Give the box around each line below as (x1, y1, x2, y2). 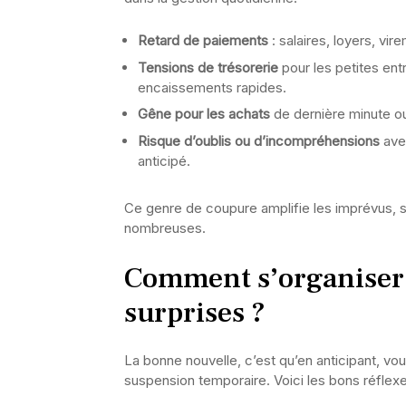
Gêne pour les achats (138, 105, 270, 122)
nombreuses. (124, 218, 206, 237)
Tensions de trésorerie (138, 58, 278, 76)
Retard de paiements (138, 32, 268, 49)
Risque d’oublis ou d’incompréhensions (138, 131, 380, 150)
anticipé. (138, 151, 190, 169)
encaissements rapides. (138, 78, 286, 96)
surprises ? (124, 293, 266, 332)
